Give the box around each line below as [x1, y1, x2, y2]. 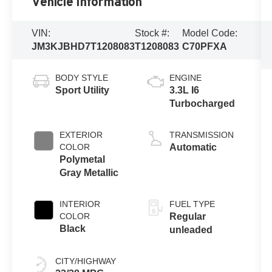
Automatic [169, 142, 217, 153]
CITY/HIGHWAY [55, 256, 117, 267]
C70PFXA [182, 41, 227, 52]
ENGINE [169, 73, 202, 83]
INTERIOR [59, 199, 101, 209]
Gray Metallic [59, 168, 119, 178]
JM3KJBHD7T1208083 [32, 41, 135, 52]
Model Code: [182, 28, 237, 39]
